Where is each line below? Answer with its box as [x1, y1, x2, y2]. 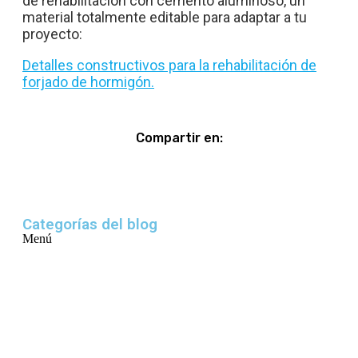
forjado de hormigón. [22, 74, 154, 91]
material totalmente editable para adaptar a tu [22, 9, 307, 26]
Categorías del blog [22, 216, 157, 234]
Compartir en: [135, 130, 223, 146]
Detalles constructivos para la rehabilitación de [22, 57, 316, 74]
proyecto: [22, 26, 82, 43]
